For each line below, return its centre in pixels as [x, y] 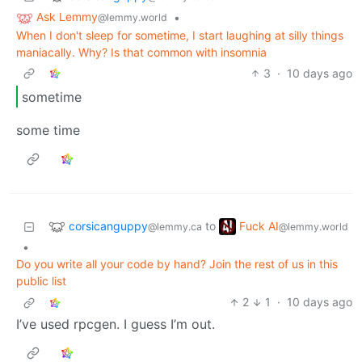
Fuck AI [259, 225]
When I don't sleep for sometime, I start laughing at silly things [180, 36]
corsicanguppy [108, 225]
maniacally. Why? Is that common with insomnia [141, 53]
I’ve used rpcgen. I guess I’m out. [116, 324]
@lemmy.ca [175, 226]
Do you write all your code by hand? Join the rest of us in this [177, 264]
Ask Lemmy [67, 17]
